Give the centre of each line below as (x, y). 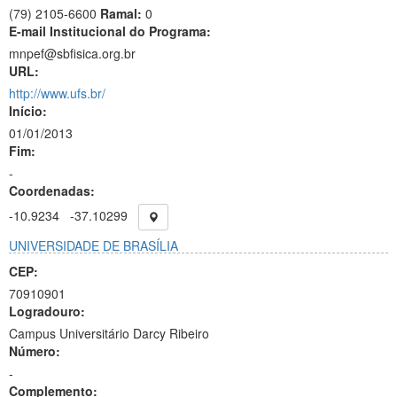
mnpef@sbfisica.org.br (72, 53)
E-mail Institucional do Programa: (110, 31)
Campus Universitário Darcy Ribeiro (109, 333)
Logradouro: (47, 311)
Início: (28, 111)
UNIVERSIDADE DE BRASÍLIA (93, 245)
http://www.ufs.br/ (57, 93)
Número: (35, 351)
